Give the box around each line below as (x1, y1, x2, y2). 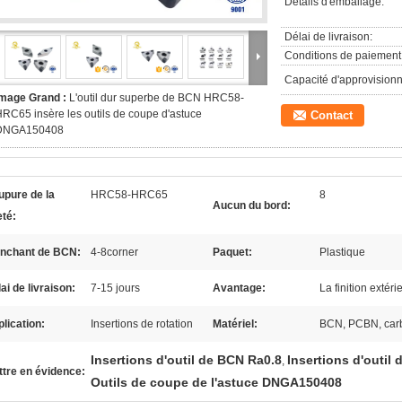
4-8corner (91, 246, 138, 258)
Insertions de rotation (91, 318, 193, 330)
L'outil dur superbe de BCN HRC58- (69, 92, 244, 104)
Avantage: (213, 282, 266, 294)
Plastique (319, 246, 365, 258)
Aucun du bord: (213, 199, 291, 212)
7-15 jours (91, 282, 140, 294)
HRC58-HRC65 (91, 188, 168, 201)
